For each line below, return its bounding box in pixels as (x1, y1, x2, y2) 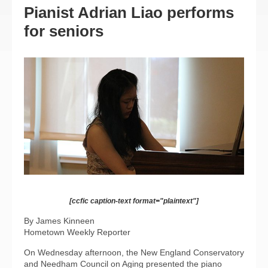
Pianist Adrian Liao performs (24, 4, 234, 22)
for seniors (24, 22, 103, 40)
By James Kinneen (24, 216, 95, 226)
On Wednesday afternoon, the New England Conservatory (24, 248, 244, 258)
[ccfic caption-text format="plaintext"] (69, 197, 199, 206)
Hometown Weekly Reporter (24, 227, 130, 237)
